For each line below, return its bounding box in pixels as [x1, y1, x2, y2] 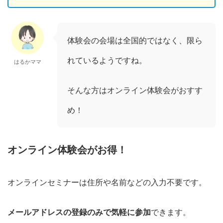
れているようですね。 [67, 55, 147, 66]
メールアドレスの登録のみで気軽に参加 [7, 207, 151, 218]
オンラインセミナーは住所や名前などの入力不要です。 [7, 177, 207, 188]
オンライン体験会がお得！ [7, 144, 127, 156]
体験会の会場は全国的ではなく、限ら [67, 35, 203, 46]
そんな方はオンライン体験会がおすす [67, 85, 203, 96]
